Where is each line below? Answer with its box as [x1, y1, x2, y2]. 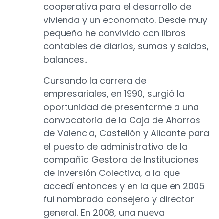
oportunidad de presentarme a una [44, 101, 199, 113]
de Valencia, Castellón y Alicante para [44, 127, 209, 140]
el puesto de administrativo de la [44, 140, 188, 153]
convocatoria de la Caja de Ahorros [44, 114, 200, 127]
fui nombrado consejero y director [44, 193, 194, 206]
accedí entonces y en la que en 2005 [44, 180, 205, 193]
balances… [44, 53, 88, 66]
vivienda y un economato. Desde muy [44, 14, 207, 26]
